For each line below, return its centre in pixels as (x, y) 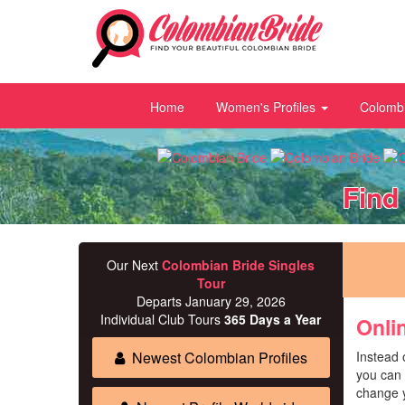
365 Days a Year (273, 320)
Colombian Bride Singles (239, 265)
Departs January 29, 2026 (211, 301)
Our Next (135, 265)
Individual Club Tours (163, 320)
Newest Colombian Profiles (219, 357)
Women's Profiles (268, 106)
